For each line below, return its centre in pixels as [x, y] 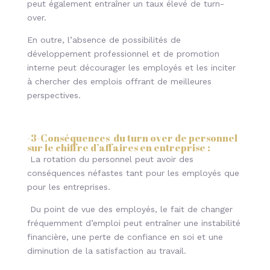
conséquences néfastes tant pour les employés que [133, 173]
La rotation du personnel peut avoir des [110, 159]
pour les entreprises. [68, 187]
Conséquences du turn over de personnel [139, 138]
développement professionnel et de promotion [123, 54]
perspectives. [54, 95]
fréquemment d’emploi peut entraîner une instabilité [133, 223]
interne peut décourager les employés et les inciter [131, 67]
